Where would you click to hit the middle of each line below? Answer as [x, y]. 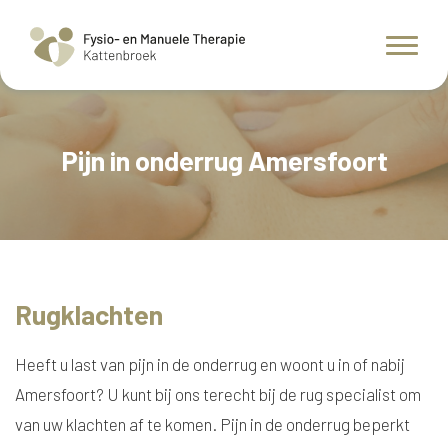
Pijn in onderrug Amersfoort [224, 159]
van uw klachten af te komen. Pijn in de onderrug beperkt [212, 424]
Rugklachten [89, 314]
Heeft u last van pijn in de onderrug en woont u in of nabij [210, 364]
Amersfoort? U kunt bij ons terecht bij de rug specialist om [218, 394]
